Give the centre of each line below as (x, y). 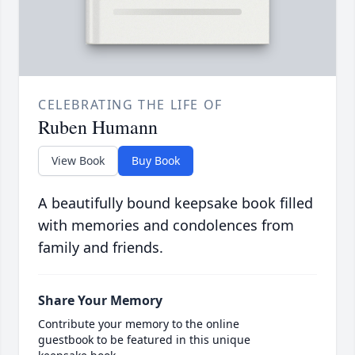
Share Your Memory (100, 301)
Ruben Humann (98, 127)
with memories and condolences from (166, 225)
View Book (78, 161)
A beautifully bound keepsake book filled (176, 203)
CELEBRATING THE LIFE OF (130, 105)
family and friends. (101, 248)
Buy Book (156, 161)
